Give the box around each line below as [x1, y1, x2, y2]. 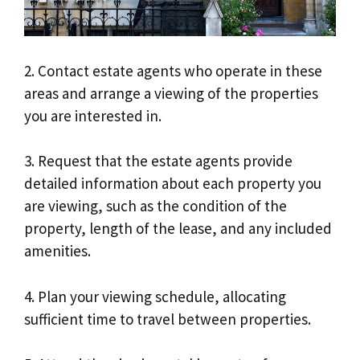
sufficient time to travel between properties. [24, 309, 311, 329]
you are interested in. [24, 105, 162, 125]
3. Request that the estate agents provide [24, 151, 292, 171]
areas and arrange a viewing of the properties [24, 83, 318, 103]
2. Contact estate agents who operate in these [24, 60, 322, 80]
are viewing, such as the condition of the [24, 196, 287, 216]
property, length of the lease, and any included [24, 219, 332, 239]
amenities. [24, 241, 91, 261]
